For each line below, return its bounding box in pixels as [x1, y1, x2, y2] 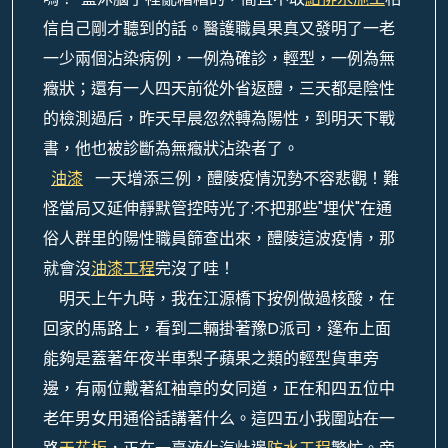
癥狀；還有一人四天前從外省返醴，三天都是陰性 [43, 77, 395, 100]
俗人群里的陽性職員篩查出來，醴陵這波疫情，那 [43, 227, 395, 250]
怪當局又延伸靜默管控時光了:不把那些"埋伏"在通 [43, 197, 392, 220]
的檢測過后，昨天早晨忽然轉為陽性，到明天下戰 [43, 107, 395, 130]
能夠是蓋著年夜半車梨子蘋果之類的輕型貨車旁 [43, 347, 379, 370]
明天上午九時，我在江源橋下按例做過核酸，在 [43, 287, 395, 310]
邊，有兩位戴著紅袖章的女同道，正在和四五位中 [43, 377, 395, 400]
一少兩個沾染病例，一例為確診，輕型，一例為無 [43, 47, 395, 70]
